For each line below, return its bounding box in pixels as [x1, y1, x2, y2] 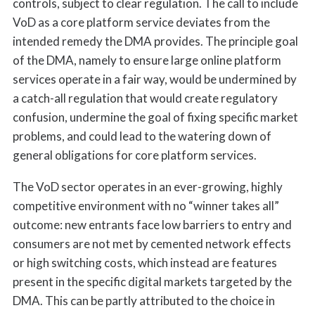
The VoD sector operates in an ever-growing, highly [12, 179, 283, 195]
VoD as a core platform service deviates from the [12, 15, 270, 30]
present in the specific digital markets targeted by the [12, 274, 292, 290]
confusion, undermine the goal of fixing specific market [12, 110, 298, 125]
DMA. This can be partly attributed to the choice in [12, 293, 275, 309]
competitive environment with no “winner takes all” [12, 198, 279, 214]
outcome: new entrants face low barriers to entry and [12, 217, 292, 233]
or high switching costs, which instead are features [12, 255, 277, 271]
